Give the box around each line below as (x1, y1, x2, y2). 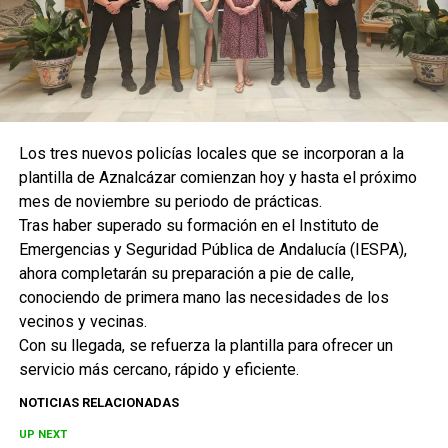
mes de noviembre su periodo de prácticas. (18, 191, 322, 211)
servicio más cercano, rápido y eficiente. (18, 359, 299, 379)
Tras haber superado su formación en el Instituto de (18, 215, 379, 235)
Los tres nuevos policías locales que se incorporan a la (18, 143, 404, 163)
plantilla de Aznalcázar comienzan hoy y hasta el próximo (18, 167, 417, 187)
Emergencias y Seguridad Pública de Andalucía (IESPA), (18, 239, 407, 259)
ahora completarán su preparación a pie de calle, (18, 263, 354, 283)
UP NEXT (18, 427, 67, 441)
